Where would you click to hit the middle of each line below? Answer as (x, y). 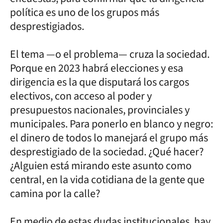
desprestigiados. (47, 26)
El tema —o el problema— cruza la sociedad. (110, 54)
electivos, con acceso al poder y (81, 96)
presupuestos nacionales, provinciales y (100, 110)
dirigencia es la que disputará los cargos (100, 82)
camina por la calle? (55, 194)
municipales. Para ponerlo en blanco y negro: (111, 124)
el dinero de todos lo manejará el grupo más (109, 138)
